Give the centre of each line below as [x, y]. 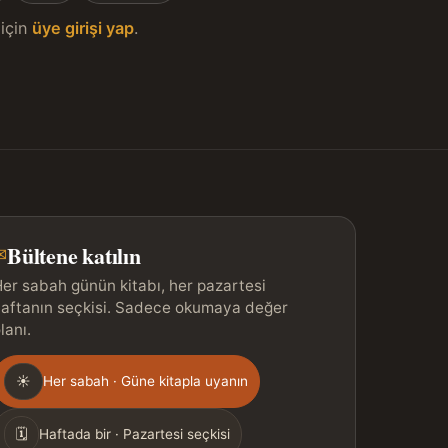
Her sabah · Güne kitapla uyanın [146, 381]
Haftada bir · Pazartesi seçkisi [135, 434]
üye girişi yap [82, 28]
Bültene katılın [74, 255]
